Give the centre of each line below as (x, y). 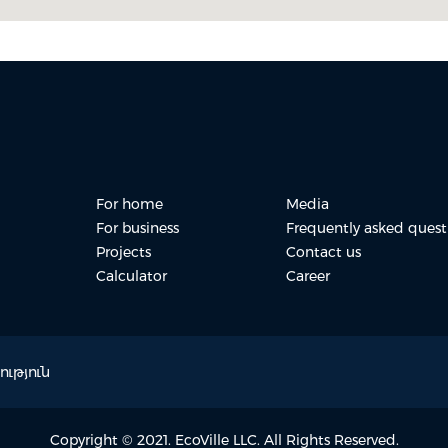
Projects (124, 252)
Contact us (323, 252)
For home (130, 204)
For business (138, 228)
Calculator (132, 276)
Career (307, 276)
